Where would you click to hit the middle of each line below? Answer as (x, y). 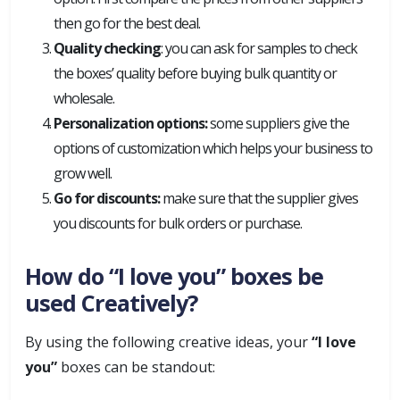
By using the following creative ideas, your (168, 342)
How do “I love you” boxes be (174, 276)
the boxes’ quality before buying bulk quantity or (195, 73)
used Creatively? (111, 303)
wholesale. (84, 98)
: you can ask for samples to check (259, 48)
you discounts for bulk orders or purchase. (178, 223)
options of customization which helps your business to (213, 148)
